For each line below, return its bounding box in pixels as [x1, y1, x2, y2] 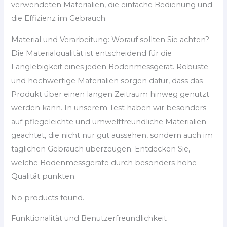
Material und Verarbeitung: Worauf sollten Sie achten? [11, 34, 210, 44]
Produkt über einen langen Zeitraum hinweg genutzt [11, 89, 210, 99]
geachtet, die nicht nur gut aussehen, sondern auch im [11, 130, 213, 140]
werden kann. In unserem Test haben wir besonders [11, 103, 207, 112]
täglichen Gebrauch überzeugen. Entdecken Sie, [11, 144, 191, 154]
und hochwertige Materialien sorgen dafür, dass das [11, 75, 203, 85]
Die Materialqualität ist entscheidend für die [11, 48, 172, 58]
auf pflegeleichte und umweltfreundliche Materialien [11, 117, 207, 126]
